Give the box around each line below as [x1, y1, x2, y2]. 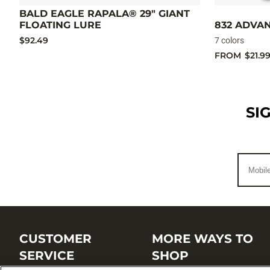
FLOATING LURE [19, 19, 101, 31]
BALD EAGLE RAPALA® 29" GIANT [19, 8, 190, 20]
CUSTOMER [19, 231, 92, 246]
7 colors [215, 36, 244, 46]
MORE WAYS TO [151, 231, 253, 246]
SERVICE [19, 248, 74, 263]
